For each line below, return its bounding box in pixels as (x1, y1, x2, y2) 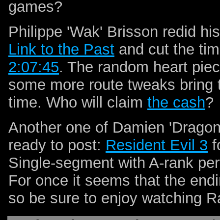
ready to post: (8, 137, 106, 154)
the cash (147, 94, 205, 111)
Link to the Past (8, 41, 114, 58)
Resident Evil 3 (106, 137, 208, 154)
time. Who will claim (8, 94, 147, 111)
